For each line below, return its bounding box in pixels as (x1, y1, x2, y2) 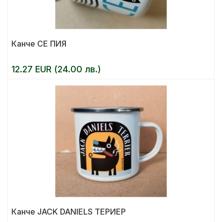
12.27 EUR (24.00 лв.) (11, 64, 101, 74)
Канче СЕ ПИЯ (11, 39, 66, 49)
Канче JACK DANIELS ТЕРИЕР (11, 207, 126, 217)
